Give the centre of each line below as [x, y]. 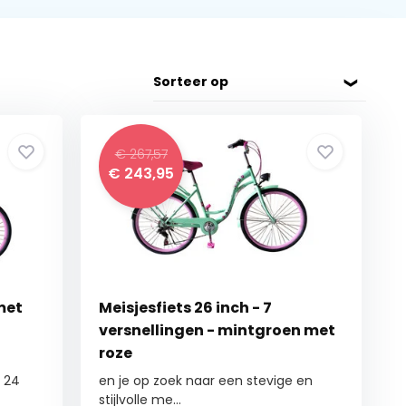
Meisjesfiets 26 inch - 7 [186, 308]
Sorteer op [191, 82]
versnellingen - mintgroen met [217, 330]
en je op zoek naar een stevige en [206, 381]
